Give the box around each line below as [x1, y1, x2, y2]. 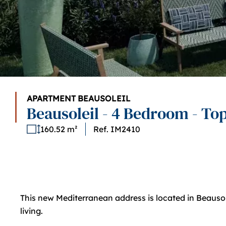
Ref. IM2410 [93, 124, 140, 134]
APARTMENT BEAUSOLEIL [27, 93, 131, 103]
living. [20, 206, 43, 216]
